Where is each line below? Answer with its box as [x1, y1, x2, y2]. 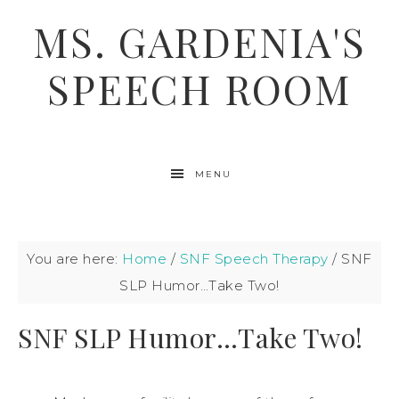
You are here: [27, 250, 123, 267]
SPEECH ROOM [47, 62, 352, 115]
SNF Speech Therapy [179, 250, 329, 267]
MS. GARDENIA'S [33, 15, 366, 68]
